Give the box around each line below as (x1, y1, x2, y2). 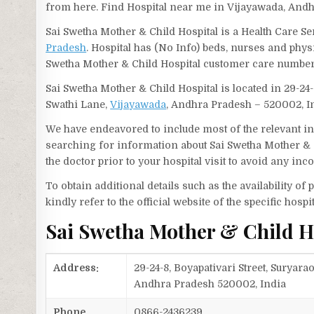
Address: (53, 262, 100, 274)
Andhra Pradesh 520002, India (134, 278, 287, 290)
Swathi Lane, (46, 98, 111, 110)
